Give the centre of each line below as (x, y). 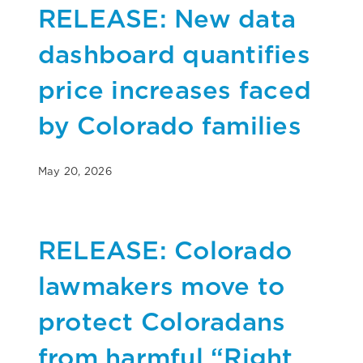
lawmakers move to (162, 285)
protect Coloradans (162, 321)
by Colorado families (170, 125)
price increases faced (175, 89)
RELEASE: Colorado (165, 250)
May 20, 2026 (75, 171)
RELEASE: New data (167, 18)
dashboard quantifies (174, 53)
